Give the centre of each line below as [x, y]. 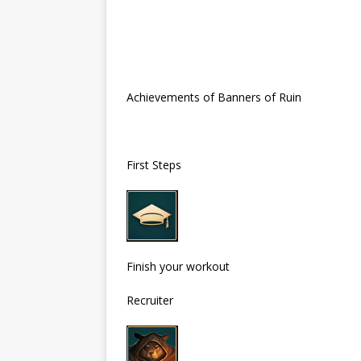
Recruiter [150, 300]
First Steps [154, 164]
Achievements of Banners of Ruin [214, 97]
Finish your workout [178, 266]
